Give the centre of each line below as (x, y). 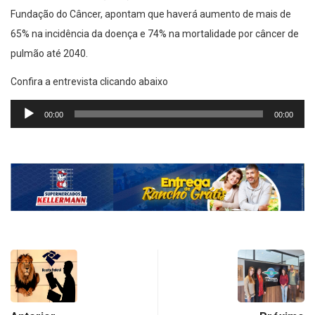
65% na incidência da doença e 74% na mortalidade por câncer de (155, 33)
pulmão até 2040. (49, 53)
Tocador (28, 107)
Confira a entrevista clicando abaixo (89, 81)
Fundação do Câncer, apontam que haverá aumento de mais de (151, 14)
